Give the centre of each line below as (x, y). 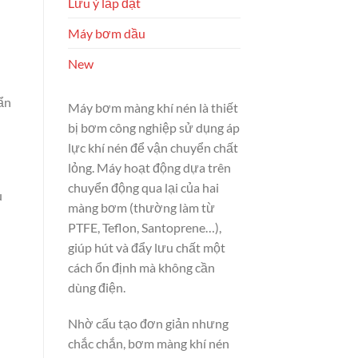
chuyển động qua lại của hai (143, 187)
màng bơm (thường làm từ (141, 207)
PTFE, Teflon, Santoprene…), (144, 227)
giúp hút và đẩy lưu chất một (146, 247)
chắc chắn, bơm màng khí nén (148, 344)
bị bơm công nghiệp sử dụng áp (153, 127)
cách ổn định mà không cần (141, 267)
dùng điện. (96, 287)
